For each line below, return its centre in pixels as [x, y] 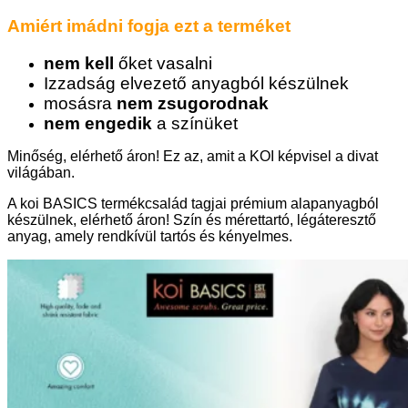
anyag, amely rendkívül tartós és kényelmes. [150, 237]
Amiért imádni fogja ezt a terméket [149, 26]
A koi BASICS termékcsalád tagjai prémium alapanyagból [193, 204]
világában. [41, 173]
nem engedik [98, 124]
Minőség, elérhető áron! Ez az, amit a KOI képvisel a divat [193, 157]
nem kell [79, 64]
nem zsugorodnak [193, 104]
